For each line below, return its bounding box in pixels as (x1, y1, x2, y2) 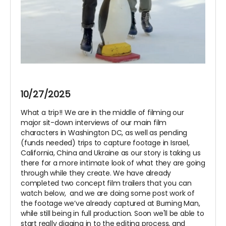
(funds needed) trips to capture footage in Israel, (21, 138, 190, 148)
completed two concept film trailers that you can (21, 178, 192, 189)
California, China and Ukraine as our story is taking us (21, 148, 201, 158)
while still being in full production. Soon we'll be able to (21, 208, 204, 219)
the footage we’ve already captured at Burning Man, (21, 198, 200, 209)
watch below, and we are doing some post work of (21, 188, 195, 199)
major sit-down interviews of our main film (21, 118, 167, 128)
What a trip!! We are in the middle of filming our (21, 107, 184, 118)
